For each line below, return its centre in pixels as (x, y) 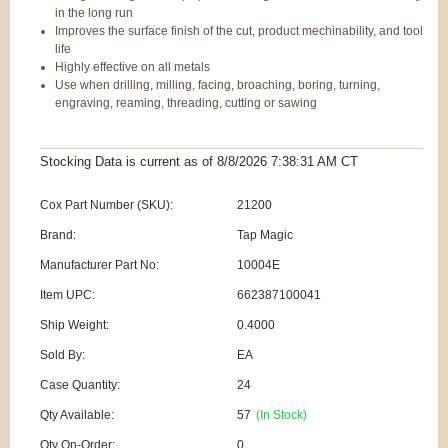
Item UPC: (67, 295)
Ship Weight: (74, 325)
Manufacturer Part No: (99, 265)
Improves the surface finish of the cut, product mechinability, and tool (239, 30)
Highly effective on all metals (132, 66)
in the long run (94, 12)
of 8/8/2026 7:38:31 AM (269, 162)
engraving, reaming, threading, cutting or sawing (186, 102)
